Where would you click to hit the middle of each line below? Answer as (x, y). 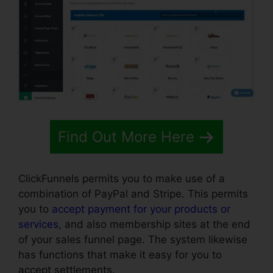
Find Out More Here (126, 137)
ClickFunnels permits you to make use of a (122, 178)
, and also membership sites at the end (154, 224)
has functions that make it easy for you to (120, 254)
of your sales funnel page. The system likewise (133, 239)
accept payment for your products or (141, 209)
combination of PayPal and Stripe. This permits (133, 193)
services (38, 224)
